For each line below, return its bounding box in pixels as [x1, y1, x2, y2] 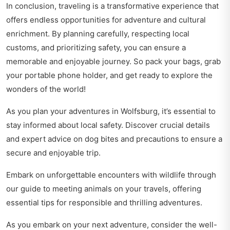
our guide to [6, 184, 52, 194]
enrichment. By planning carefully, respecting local [6, 29, 189, 39]
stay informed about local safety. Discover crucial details [6, 120, 210, 130]
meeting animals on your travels [52, 184, 168, 194]
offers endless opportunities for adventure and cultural [6, 15, 206, 25]
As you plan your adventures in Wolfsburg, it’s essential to [6, 106, 216, 117]
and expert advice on [6, 134, 85, 144]
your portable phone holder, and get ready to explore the [6, 70, 213, 81]
